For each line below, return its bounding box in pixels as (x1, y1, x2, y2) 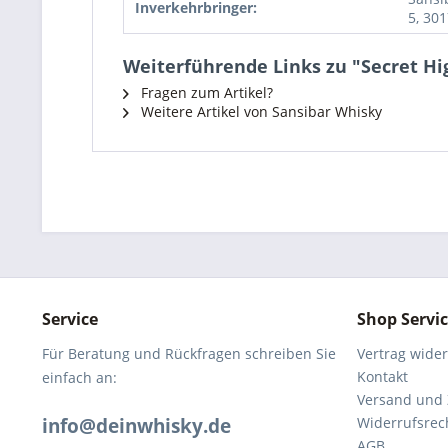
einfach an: (42, 368, 117, 387)
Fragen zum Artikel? (137, 83, 273, 102)
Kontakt (357, 367, 408, 386)
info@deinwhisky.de (42, 413, 231, 439)
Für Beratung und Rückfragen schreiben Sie (42, 344, 336, 363)
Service (42, 308, 98, 330)
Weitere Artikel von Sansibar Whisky (137, 102, 382, 121)
